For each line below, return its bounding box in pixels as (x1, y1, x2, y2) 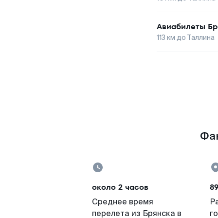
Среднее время (92, 197, 153, 207)
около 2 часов (92, 182, 148, 193)
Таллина (187, 33, 215, 42)
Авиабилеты (157, 21, 205, 32)
